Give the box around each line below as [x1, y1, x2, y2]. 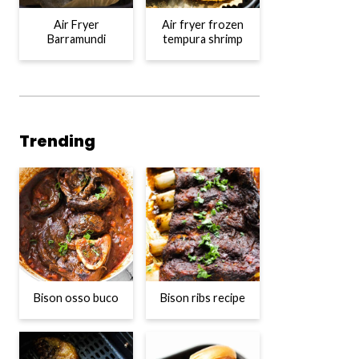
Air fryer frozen [162, 17, 244, 31]
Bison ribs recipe [160, 290, 245, 305]
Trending [19, 129, 95, 152]
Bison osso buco [34, 290, 119, 305]
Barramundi [46, 31, 106, 46]
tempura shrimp [163, 31, 243, 46]
